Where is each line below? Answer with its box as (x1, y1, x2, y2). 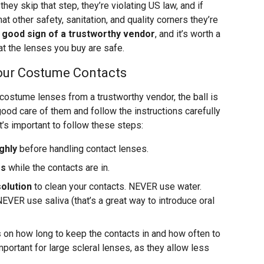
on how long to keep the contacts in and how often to (1, 228, 220, 240)
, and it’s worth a (155, 28, 220, 40)
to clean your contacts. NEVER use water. (32, 181, 202, 193)
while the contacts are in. (6, 162, 110, 174)
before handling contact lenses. (17, 143, 148, 155)
